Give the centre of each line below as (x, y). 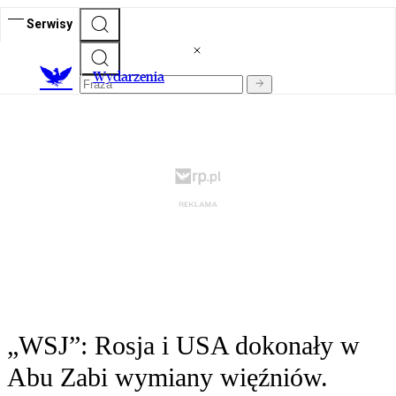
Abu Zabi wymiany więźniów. (168, 377)
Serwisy (49, 23)
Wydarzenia (129, 77)
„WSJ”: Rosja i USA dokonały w (183, 346)
